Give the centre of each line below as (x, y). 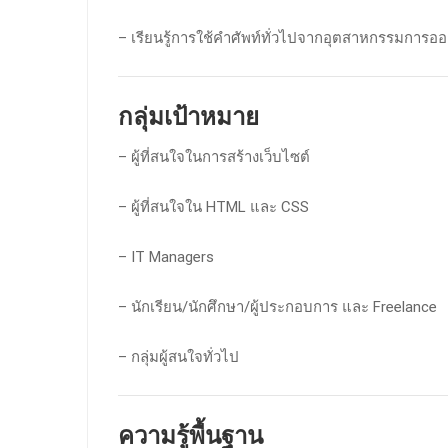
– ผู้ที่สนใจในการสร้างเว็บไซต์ (214, 157)
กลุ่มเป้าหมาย (188, 116)
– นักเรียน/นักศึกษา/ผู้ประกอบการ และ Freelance (277, 307)
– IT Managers (166, 257)
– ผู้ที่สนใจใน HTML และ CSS (213, 207)
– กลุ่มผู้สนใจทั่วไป (178, 357)
